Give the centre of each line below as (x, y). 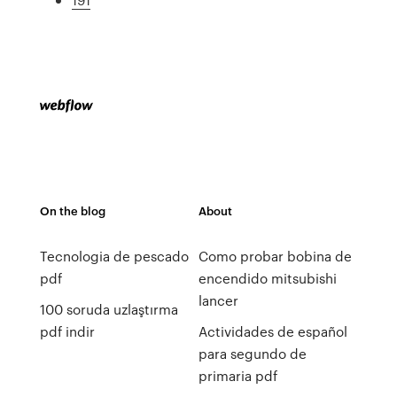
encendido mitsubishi (267, 278)
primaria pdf (237, 376)
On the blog (72, 210)
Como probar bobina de (275, 256)
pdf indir (67, 331)
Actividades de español (272, 331)
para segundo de (252, 354)
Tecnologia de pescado (114, 256)
